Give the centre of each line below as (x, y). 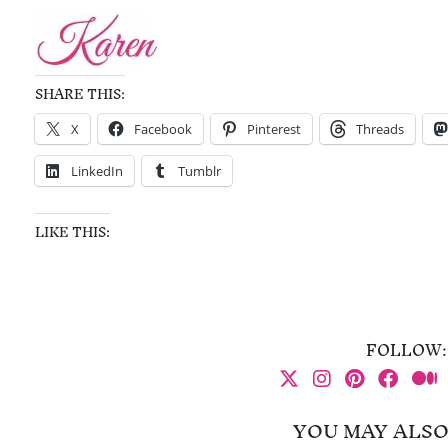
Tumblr (199, 171)
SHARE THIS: (79, 95)
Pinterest (273, 129)
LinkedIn (96, 171)
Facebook (162, 129)
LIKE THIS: (72, 233)
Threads (379, 129)
